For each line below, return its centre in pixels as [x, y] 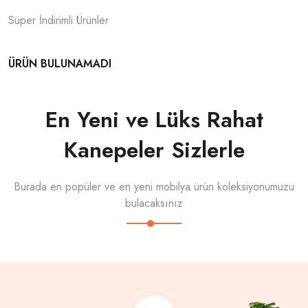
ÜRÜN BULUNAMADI [60, 64]
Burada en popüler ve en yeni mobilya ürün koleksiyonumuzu [154, 187]
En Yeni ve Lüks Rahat [154, 120]
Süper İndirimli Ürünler [58, 20]
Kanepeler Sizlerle [154, 150]
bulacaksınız [154, 203]
